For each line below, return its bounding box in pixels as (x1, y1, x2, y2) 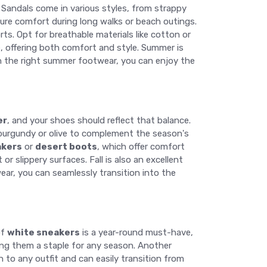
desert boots (35, 141, 97, 152)
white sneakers (7, 227, 80, 238)
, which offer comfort (97, 141, 185, 152)
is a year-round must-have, (80, 227, 193, 238)
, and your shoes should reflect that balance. (7, 115, 191, 126)
